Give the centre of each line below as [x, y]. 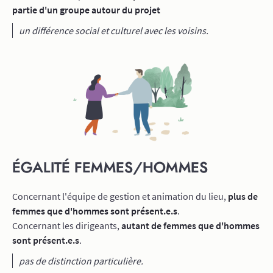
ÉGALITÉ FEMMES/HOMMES [110, 168]
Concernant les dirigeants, [67, 225]
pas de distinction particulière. [81, 261]
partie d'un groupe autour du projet [86, 10]
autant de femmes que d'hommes [190, 225]
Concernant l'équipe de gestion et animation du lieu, [120, 196]
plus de [243, 196]
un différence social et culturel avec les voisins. [114, 30]
